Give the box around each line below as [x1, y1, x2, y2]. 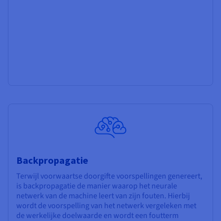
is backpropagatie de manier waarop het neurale [16, 180, 177, 191]
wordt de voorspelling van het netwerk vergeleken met [16, 200, 196, 211]
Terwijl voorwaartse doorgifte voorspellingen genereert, [16, 170, 202, 182]
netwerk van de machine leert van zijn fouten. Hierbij [16, 190, 190, 201]
